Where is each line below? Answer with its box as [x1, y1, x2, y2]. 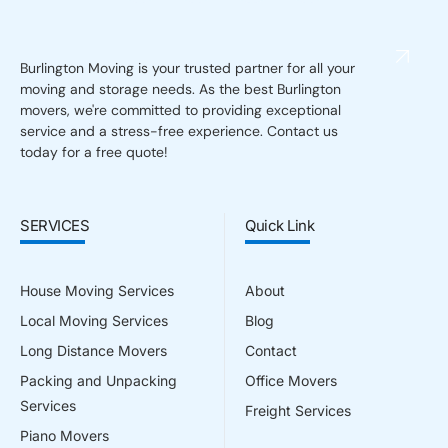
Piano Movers [20, 427, 109, 445]
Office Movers [245, 372, 337, 390]
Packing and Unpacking [20, 372, 177, 390]
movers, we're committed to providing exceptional [20, 101, 341, 120]
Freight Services [245, 402, 351, 420]
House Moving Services [20, 282, 174, 300]
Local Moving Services [20, 312, 168, 330]
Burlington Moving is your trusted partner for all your [20, 59, 355, 78]
